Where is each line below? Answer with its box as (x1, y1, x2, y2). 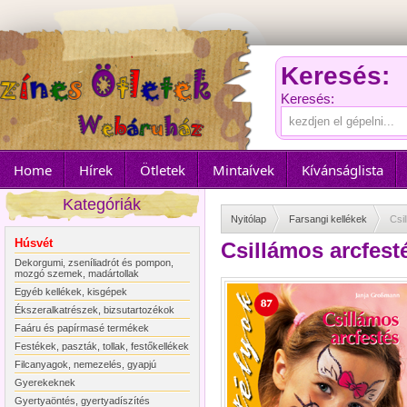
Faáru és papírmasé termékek (15, 323, 149, 333)
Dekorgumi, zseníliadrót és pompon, (15, 257, 174, 268)
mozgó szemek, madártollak (15, 268, 139, 279)
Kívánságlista (302, 161, 383, 179)
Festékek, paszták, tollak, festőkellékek (15, 341, 189, 352)
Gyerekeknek (15, 377, 75, 388)
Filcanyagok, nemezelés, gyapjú (15, 359, 156, 370)
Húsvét (15, 236, 53, 250)
